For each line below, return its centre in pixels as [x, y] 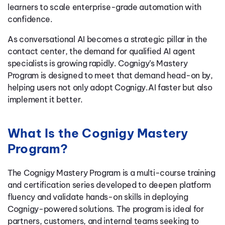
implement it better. [45, 99]
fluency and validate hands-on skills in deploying [98, 197]
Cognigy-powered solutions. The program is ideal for [106, 209]
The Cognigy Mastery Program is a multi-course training [111, 173]
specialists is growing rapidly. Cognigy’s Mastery [98, 63]
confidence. [30, 19]
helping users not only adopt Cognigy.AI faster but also [110, 87]
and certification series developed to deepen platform [109, 185]
